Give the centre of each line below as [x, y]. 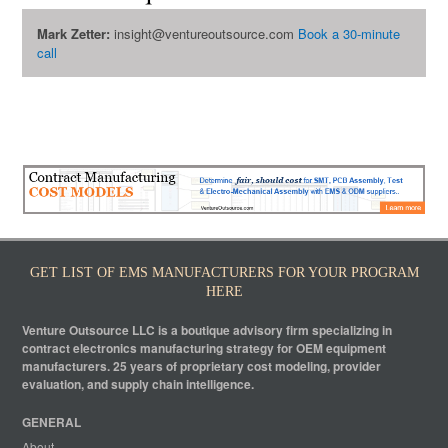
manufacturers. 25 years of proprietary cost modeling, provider [202, 366]
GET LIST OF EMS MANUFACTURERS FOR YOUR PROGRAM [224, 273]
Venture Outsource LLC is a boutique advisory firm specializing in [207, 330]
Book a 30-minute [349, 33]
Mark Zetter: [74, 33]
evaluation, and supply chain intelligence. [138, 384]
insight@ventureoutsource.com [204, 33]
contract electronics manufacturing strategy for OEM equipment [204, 348]
